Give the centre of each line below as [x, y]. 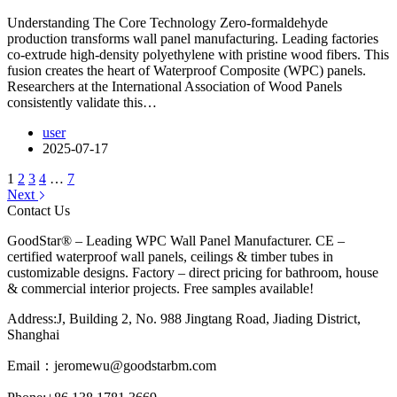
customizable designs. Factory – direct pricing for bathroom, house [193, 272]
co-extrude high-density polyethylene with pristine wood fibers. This [198, 54]
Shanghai [33, 334]
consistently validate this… [82, 102]
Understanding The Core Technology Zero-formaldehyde [167, 22]
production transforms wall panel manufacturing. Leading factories [193, 38]
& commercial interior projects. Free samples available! [160, 288]
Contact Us [39, 210]
